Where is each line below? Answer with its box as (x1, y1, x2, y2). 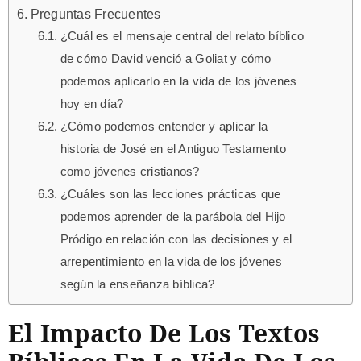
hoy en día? (60, 98, 124, 111)
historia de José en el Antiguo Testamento (60, 143, 286, 156)
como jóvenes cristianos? (60, 165, 200, 179)
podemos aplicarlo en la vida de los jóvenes (60, 75, 297, 89)
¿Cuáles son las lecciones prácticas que (60, 188, 281, 201)
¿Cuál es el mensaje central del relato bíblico (60, 30, 305, 44)
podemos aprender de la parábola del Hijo (60, 210, 286, 224)
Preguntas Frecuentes (30, 6, 161, 22)
